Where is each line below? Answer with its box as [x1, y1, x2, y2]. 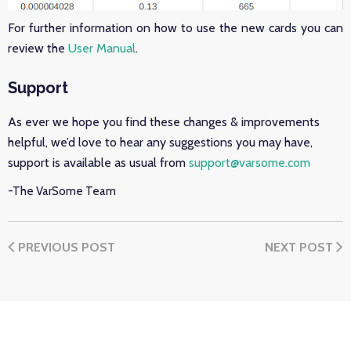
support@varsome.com [189, 155, 310, 171]
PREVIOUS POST [15, 240, 115, 255]
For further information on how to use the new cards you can [8, 20, 343, 36]
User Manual [68, 41, 136, 56]
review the [8, 41, 68, 56]
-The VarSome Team [8, 184, 116, 199]
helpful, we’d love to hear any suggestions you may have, [8, 135, 313, 150]
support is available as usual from [8, 155, 189, 171]
